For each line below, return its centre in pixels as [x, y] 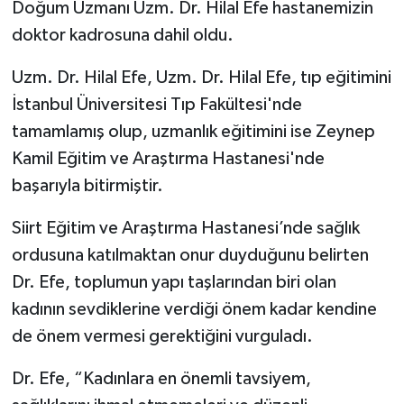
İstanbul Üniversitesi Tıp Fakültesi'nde [156, 104]
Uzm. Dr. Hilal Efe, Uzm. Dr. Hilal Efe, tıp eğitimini [201, 77]
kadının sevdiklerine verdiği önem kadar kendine [194, 309]
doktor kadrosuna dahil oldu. [122, 35]
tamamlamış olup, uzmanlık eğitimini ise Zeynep [193, 131]
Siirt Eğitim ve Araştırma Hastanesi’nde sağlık [185, 228]
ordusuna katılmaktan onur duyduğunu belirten [190, 255]
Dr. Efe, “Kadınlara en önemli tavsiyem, [161, 378]
